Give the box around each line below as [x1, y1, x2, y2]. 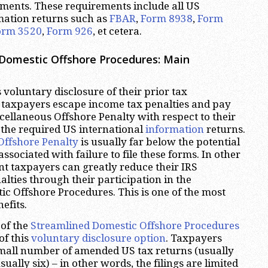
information [145, 123, 204, 135]
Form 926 [47, 25, 93, 38]
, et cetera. [93, 25, 142, 38]
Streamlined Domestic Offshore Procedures [31, 220, 239, 232]
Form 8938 [141, 13, 193, 25]
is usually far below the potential [78, 135, 240, 148]
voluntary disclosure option [31, 232, 166, 245]
